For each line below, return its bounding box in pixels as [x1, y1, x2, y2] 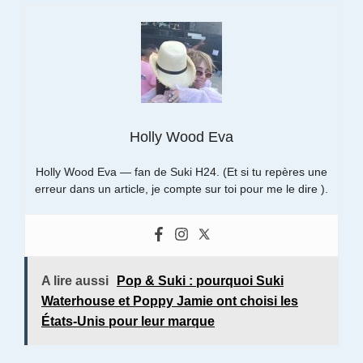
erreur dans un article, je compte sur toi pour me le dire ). [35, 181, 328, 195]
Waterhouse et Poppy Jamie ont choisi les [41, 293, 298, 308]
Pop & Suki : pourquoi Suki [117, 273, 284, 288]
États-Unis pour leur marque [41, 314, 215, 328]
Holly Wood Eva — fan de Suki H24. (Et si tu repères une [36, 164, 327, 178]
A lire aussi [41, 273, 109, 288]
